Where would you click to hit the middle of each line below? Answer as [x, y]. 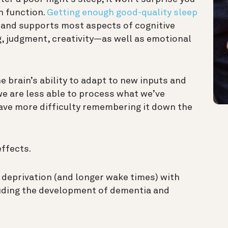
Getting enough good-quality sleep [122, 13]
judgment [27, 39]
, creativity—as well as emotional [119, 39]
